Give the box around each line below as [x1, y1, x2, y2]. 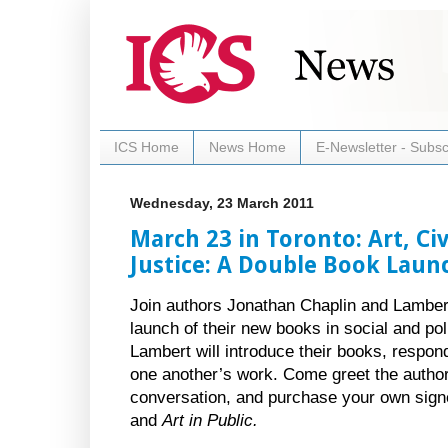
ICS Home [114, 139, 179, 156]
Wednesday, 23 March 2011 [130, 194, 314, 211]
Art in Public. [162, 410, 258, 430]
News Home [209, 139, 286, 156]
